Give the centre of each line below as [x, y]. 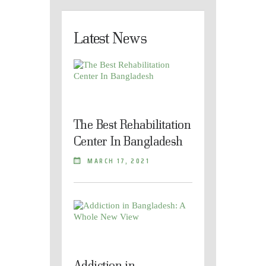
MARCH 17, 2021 [119, 160]
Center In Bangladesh [128, 140]
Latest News [110, 38]
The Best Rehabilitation [132, 124]
